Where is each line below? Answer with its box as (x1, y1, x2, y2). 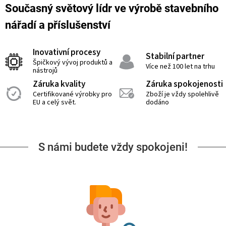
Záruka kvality (33, 78, 85, 91)
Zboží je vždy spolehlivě (146, 89, 219, 100)
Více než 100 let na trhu (146, 62, 215, 72)
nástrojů (33, 66, 58, 76)
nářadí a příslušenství (5, 18, 110, 31)
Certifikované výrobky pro (33, 89, 112, 100)
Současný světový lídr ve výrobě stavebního (5, 2, 218, 15)
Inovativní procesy (33, 46, 100, 59)
